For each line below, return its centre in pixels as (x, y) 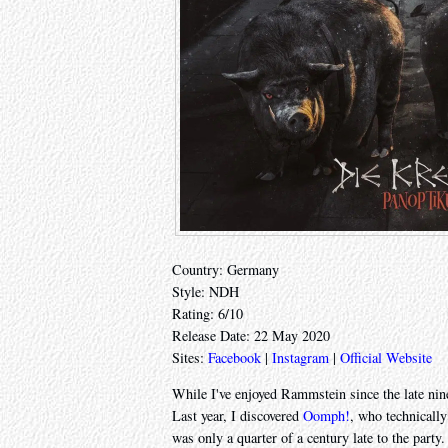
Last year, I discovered (237, 416)
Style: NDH (205, 291)
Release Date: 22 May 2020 (251, 335)
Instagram (300, 357)
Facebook (234, 357)
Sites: (190, 357)
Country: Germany (225, 269)
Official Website (386, 357)
